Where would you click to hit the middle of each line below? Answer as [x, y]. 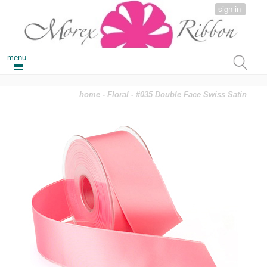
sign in [230, 8]
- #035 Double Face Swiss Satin [188, 95]
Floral [118, 95]
